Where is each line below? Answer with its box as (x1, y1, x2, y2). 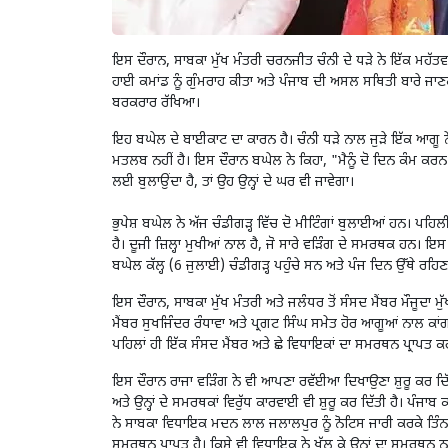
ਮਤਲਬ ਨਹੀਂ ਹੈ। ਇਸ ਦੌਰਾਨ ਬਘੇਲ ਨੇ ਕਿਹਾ (112, 152, 323, 172)
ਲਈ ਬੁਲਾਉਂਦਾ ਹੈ (112, 173, 194, 193)
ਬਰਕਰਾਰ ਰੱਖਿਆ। (112, 94, 200, 114)
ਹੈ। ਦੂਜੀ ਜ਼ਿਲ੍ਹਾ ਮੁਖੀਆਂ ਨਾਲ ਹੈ (112, 236, 258, 256)
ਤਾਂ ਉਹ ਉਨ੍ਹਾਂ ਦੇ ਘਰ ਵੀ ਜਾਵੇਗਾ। (202, 173, 354, 193)
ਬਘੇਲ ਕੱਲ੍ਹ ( (112, 257, 174, 277)
